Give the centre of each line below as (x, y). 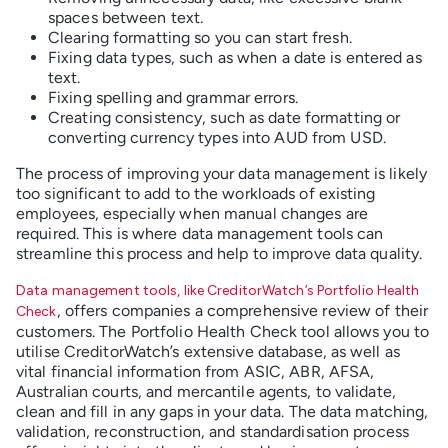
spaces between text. (126, 17)
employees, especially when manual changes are (192, 213)
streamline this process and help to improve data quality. (219, 253)
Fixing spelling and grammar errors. (173, 97)
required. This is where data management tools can (200, 233)
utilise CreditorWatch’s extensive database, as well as (208, 351)
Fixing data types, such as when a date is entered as (235, 57)
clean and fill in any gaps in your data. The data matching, (222, 411)
